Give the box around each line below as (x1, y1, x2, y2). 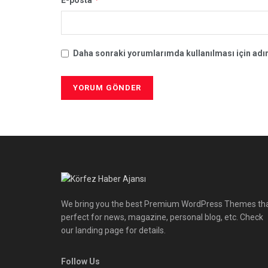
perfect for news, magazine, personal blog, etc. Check (61, 212, 263, 223)
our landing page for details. (61, 226, 166, 236)
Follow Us (61, 257, 100, 267)
